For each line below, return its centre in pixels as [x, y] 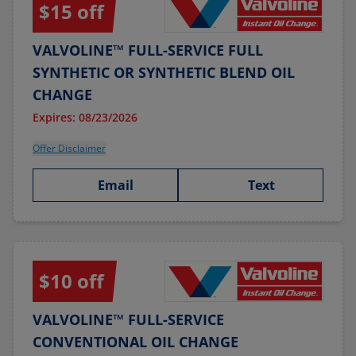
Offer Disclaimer [69, 148]
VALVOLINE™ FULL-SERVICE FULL [148, 50]
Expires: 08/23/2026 [85, 117]
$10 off [72, 281]
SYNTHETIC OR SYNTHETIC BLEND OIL [164, 72]
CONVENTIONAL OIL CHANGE [135, 342]
